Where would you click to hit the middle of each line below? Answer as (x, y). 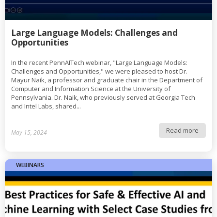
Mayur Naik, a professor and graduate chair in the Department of (107, 80)
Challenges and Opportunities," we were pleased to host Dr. (99, 71)
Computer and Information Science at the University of (91, 89)
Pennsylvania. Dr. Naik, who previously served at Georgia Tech (103, 97)
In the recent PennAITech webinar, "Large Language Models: (99, 62)
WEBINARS (30, 165)
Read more (182, 130)
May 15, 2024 (29, 132)
